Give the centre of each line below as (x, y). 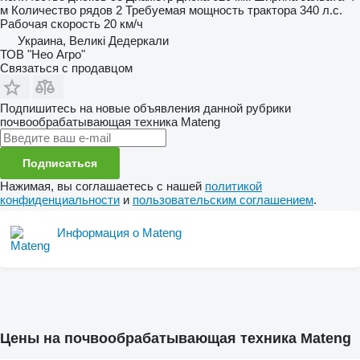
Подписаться (60, 163)
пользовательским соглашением (223, 199)
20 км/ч (123, 23)
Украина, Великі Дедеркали (93, 40)
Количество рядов (62, 10)
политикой (233, 186)
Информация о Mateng (119, 232)
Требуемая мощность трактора (211, 10)
